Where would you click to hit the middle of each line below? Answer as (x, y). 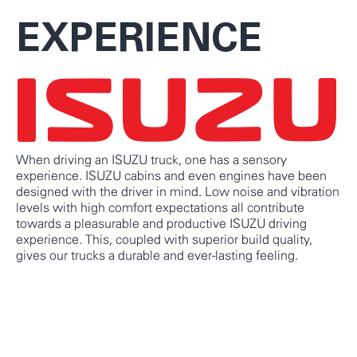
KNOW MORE (74, 295)
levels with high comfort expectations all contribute (160, 208)
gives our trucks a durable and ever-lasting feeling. (157, 256)
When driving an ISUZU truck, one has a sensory (151, 161)
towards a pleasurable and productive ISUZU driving (161, 224)
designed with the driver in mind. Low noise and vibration (178, 192)
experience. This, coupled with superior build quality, (164, 240)
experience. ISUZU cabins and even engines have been (171, 177)
